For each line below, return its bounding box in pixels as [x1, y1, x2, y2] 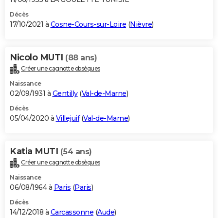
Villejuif [55, 113, 79, 123]
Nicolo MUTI [10, 52, 65, 63]
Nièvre [130, 19, 152, 29]
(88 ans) [65, 53, 97, 62]
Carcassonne [50, 207, 93, 217]
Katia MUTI [10, 145, 60, 157]
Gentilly [52, 89, 78, 98]
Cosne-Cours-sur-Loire [50, 19, 126, 29]
